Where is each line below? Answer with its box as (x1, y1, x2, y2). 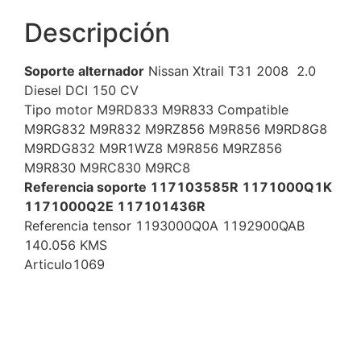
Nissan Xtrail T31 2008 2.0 (144, 62, 316, 79)
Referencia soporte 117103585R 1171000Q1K (24, 178, 332, 195)
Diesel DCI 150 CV (24, 81, 139, 98)
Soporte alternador (24, 62, 144, 79)
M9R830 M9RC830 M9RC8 (24, 159, 190, 176)
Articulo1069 (24, 255, 105, 272)
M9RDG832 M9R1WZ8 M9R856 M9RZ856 (24, 139, 282, 156)
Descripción (24, 16, 170, 48)
